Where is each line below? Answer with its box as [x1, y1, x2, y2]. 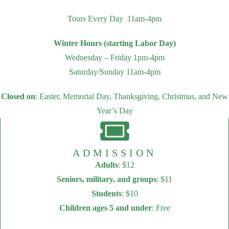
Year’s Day [96, 106, 133, 115]
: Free [151, 203, 170, 212]
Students [91, 189, 122, 198]
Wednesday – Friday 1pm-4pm [64, 53, 165, 62]
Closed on [1, 92, 35, 101]
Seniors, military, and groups [57, 175, 156, 184]
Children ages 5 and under [59, 203, 152, 212]
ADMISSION [73, 147, 156, 158]
